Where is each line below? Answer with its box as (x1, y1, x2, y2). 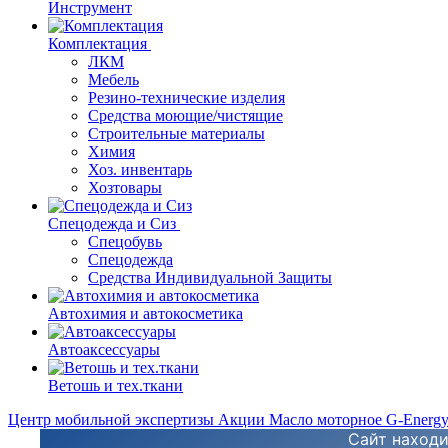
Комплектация (48, 35, 147, 52)
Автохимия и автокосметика (48, 305, 243, 322)
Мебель (88, 71, 139, 88)
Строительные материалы (88, 125, 265, 142)
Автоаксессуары (48, 341, 160, 358)
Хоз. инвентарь (88, 161, 192, 178)
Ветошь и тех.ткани (48, 377, 183, 394)
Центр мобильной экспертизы (8, 411, 214, 428)
